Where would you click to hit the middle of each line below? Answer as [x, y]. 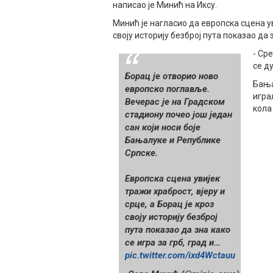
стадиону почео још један [179, 115]
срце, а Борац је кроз [169, 204]
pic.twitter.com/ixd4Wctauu [180, 256]
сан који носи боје [163, 128]
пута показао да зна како [178, 230]
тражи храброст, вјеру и [175, 192]
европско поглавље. [167, 89]
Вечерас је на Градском [175, 102]
